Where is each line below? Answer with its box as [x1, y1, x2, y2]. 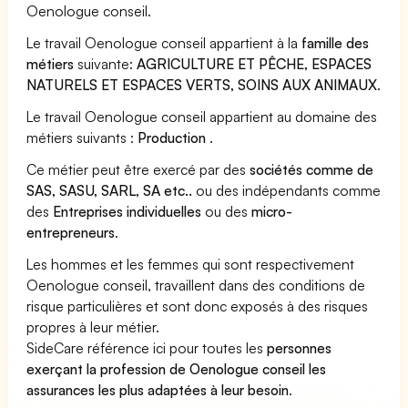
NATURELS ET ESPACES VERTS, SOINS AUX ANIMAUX [26, 75, 378, 94]
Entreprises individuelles [53, 201, 202, 220]
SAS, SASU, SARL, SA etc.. [26, 180, 193, 199]
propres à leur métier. [26, 317, 160, 336]
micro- [251, 201, 293, 220]
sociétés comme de [250, 159, 374, 178]
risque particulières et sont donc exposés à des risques [26, 296, 369, 315]
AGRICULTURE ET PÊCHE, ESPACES [137, 54, 372, 73]
